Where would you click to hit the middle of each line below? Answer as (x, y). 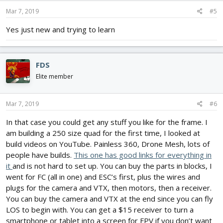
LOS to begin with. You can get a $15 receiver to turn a (100, 209)
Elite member (55, 77)
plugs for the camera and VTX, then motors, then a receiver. (109, 187)
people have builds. (40, 155)
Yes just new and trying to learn (60, 30)
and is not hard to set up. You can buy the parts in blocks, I (112, 166)
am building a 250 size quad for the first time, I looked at (103, 133)
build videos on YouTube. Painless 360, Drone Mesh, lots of (108, 144)
